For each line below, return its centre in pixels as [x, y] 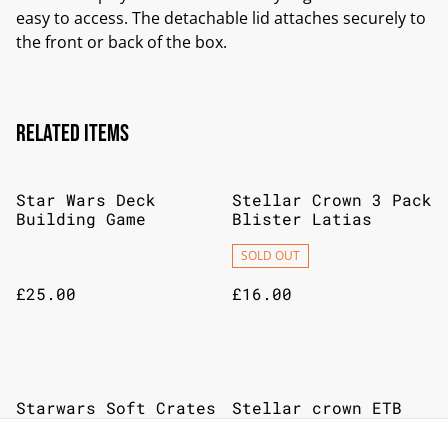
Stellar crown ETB [317, 407]
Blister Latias [302, 218]
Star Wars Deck [86, 199]
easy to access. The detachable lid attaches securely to [221, 18]
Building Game [81, 218]
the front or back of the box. [121, 42]
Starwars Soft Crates [116, 407]
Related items [72, 133]
